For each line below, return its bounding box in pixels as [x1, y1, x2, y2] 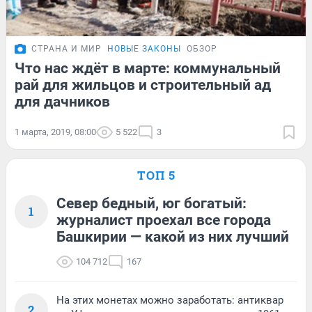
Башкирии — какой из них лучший [56, 228, 289, 246]
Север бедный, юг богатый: [56, 195, 247, 212]
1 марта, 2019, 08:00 [15, 127, 96, 138]
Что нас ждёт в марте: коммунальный [15, 60, 281, 77]
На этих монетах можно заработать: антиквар [56, 294, 283, 307]
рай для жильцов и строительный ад [15, 77, 271, 94]
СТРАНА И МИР [31, 44, 102, 54]
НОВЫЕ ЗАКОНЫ [107, 44, 181, 54]
